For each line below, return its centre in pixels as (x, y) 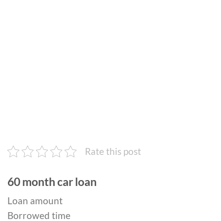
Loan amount (35, 201)
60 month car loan (52, 181)
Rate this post (113, 151)
